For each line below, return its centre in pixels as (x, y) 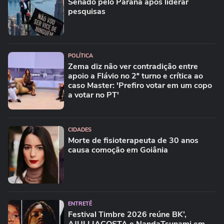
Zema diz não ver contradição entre (133, 66)
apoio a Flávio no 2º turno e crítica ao (135, 76)
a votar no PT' (93, 95)
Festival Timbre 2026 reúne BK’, (127, 214)
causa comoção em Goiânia (118, 150)
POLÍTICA (80, 56)
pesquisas (87, 11)
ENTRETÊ (80, 204)
